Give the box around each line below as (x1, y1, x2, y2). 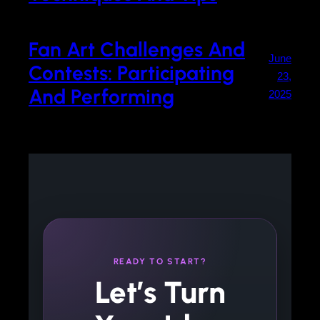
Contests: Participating (29, 60, 234, 85)
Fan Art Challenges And (29, 36, 245, 61)
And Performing (29, 84, 174, 109)
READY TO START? (113, 256, 207, 266)
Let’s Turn (94, 274, 226, 311)
